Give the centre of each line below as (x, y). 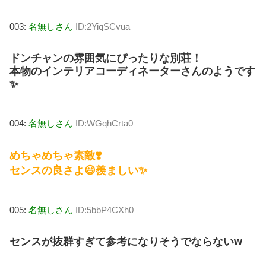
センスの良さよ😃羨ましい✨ (78, 171)
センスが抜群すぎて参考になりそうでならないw (126, 242)
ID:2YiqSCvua (103, 26)
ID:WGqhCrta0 (104, 123)
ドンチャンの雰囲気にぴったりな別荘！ (106, 58)
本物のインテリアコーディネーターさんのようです (132, 71)
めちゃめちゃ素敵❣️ (56, 156)
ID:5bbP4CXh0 (104, 210)
